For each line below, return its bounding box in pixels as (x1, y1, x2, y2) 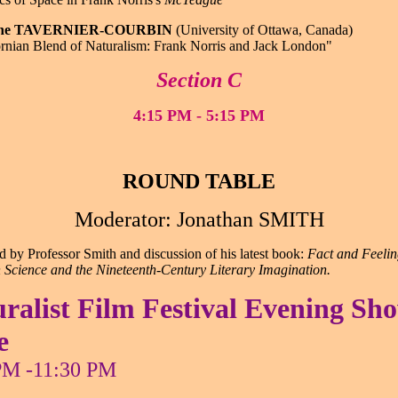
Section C (156, 68, 242, 92)
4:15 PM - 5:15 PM (133, 107, 265, 124)
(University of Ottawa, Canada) (171, 22, 353, 37)
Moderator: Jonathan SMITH (74, 208, 324, 231)
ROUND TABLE (123, 170, 275, 193)
